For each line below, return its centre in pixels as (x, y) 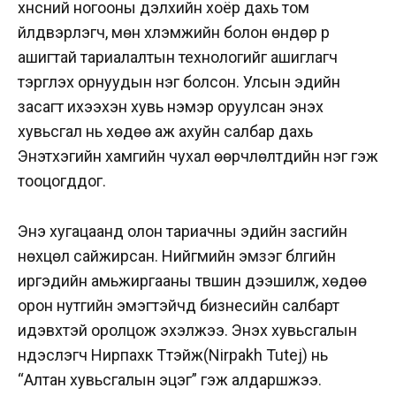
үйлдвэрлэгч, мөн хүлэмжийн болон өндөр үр (174, 32)
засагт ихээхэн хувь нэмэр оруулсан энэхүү (171, 106)
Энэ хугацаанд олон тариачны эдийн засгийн (183, 231)
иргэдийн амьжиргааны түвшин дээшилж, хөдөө (192, 280)
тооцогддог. (64, 180)
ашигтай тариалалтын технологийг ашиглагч (178, 57)
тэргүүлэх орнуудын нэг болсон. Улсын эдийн (179, 81)
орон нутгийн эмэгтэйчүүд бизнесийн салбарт (179, 305)
